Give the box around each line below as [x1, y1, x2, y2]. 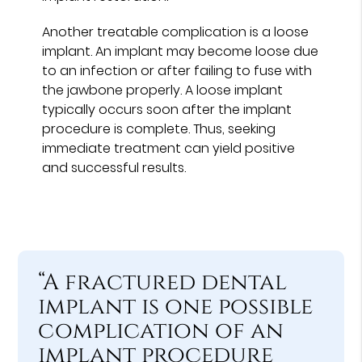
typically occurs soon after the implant [42, 99, 293, 119]
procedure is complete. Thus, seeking [42, 119, 276, 138]
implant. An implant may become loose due [42, 41, 319, 61]
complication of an [38, 315, 284, 346]
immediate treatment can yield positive [42, 138, 296, 158]
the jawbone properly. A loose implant [42, 80, 284, 99]
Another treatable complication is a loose [42, 22, 309, 41]
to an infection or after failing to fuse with [42, 61, 313, 80]
